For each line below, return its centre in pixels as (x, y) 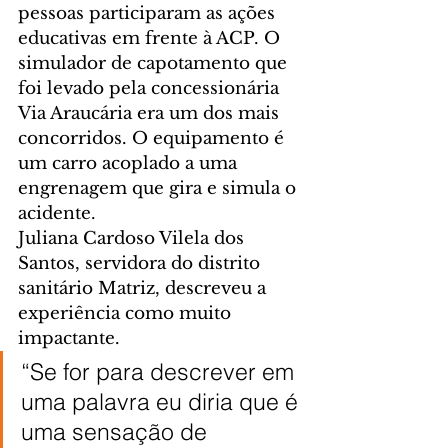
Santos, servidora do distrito (141, 263)
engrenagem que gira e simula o (159, 188)
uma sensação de (117, 431)
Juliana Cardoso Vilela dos (133, 238)
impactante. (69, 338)
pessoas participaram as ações (149, 13)
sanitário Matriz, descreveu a (144, 288)
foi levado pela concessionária (151, 88)
